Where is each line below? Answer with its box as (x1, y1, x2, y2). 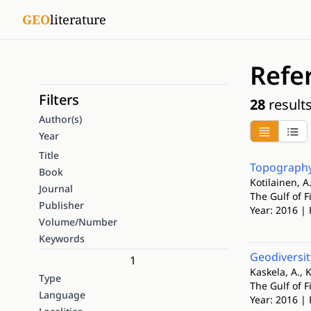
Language (39, 288, 85, 301)
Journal (39, 182, 73, 195)
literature (50, 11, 106, 28)
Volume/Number (39, 215, 117, 228)
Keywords (39, 232, 85, 245)
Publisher (39, 199, 84, 212)
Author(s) (39, 112, 82, 126)
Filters (39, 90, 79, 109)
